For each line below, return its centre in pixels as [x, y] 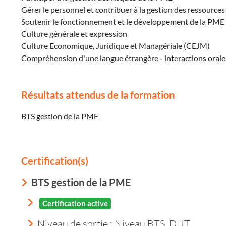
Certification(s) [55, 161]
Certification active [75, 204]
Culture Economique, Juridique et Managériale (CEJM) [116, 46]
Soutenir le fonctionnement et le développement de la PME [123, 22]
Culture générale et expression [74, 34]
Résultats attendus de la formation [98, 95]
